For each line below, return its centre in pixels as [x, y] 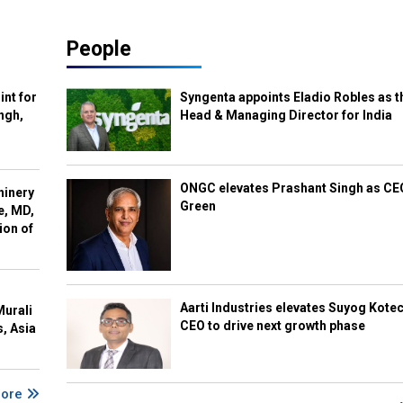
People [99, 49]
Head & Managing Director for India [287, 115]
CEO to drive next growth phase [273, 326]
